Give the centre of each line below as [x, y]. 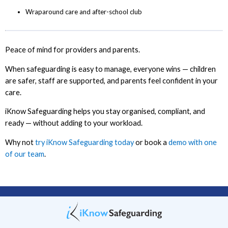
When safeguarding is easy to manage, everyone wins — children [110, 69]
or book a [151, 142]
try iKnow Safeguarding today [84, 142]
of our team [25, 154]
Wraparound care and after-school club [84, 12]
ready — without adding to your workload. [74, 123]
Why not [20, 142]
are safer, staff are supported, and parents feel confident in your [111, 80]
